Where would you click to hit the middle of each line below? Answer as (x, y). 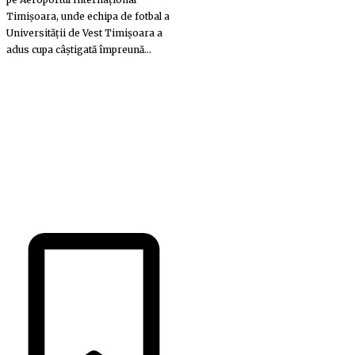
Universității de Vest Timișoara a (84, 32)
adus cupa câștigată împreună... (79, 49)
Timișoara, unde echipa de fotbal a (88, 16)
